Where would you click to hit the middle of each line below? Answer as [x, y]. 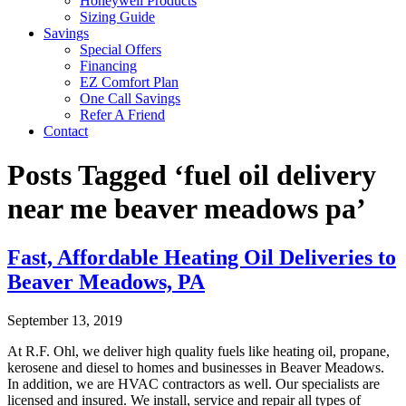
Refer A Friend [122, 115]
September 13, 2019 [65, 320]
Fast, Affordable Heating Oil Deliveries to [202, 257]
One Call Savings [130, 98]
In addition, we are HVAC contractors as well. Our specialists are [193, 383]
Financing [108, 66]
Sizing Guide [117, 17]
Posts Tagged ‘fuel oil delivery [192, 175]
